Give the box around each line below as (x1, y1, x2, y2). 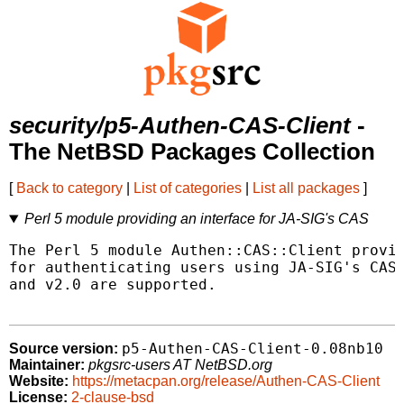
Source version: (9, 341, 118, 357)
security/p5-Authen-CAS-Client (9, 113, 351, 139)
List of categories (133, 180, 242, 197)
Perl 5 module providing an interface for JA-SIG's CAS (23, 211, 369, 227)
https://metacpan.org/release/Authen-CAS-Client (72, 373, 380, 390)
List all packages (252, 180, 360, 197)
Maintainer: (9, 357, 85, 373)
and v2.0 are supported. (9, 276, 216, 294)
